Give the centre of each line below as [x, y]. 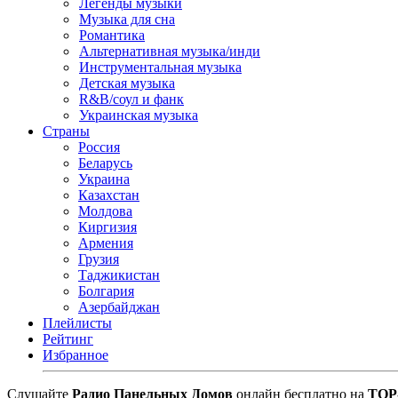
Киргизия [107, 227]
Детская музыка [127, 83]
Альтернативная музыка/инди [170, 51]
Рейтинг [68, 339]
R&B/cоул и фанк [131, 99]
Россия [99, 147]
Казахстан [109, 195]
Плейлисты [77, 323]
